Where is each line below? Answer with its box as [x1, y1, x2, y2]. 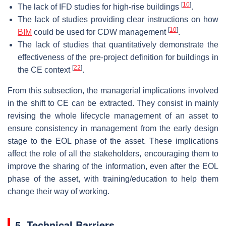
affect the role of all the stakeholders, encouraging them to [8, 149, 218, 158]
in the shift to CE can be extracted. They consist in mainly [8, 98, 218, 107]
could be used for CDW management [32, 27, 168, 36]
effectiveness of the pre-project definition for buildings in [18, 52, 218, 62]
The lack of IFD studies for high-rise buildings [18, 2, 181, 11]
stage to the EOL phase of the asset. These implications [8, 136, 218, 145]
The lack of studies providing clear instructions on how [18, 15, 218, 24]
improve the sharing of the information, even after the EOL [8, 161, 218, 171]
